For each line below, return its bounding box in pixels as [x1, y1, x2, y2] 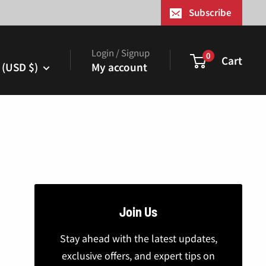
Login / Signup [91, 46, 150, 59]
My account [91, 59, 147, 74]
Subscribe [189, 6, 232, 18]
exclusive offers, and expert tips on [62, 248, 215, 262]
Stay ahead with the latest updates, [59, 230, 217, 245]
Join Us [119, 203, 157, 219]
